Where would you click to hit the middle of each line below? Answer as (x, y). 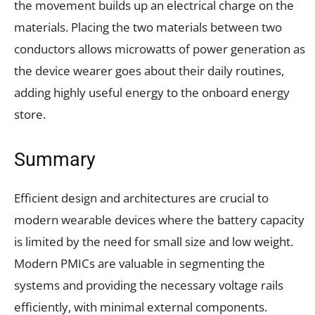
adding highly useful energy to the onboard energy (152, 93)
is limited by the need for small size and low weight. (154, 242)
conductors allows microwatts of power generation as (160, 49)
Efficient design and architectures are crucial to (141, 198)
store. (30, 115)
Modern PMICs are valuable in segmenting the (140, 264)
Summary (55, 160)
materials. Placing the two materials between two (148, 27)
